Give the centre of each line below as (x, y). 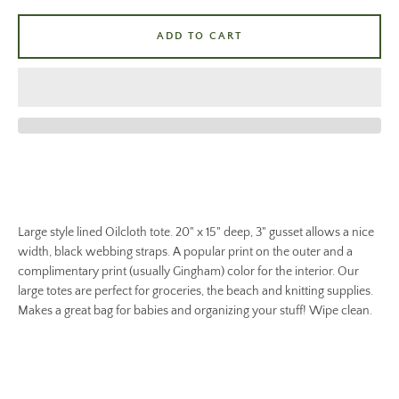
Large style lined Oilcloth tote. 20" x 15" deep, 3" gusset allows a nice (196, 233)
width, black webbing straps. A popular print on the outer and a (185, 252)
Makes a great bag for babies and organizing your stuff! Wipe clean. (195, 311)
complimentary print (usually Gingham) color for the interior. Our (188, 272)
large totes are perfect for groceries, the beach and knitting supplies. (195, 292)
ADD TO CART (199, 37)
